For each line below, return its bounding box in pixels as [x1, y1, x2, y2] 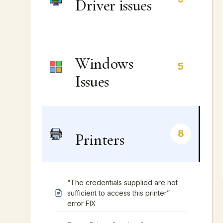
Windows [75, 54, 133, 73]
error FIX [67, 199, 96, 208]
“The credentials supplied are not [67, 178, 178, 187]
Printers [75, 130, 124, 149]
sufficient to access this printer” [67, 189, 170, 197]
